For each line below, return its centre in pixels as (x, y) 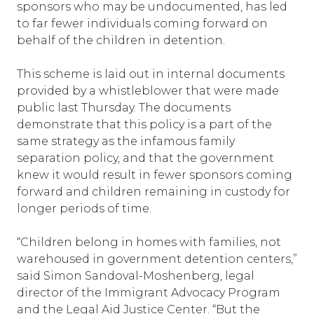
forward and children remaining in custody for (153, 192)
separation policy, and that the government (145, 158)
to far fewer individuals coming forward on (142, 23)
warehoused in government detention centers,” (157, 259)
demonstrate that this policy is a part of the (144, 124)
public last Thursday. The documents (124, 108)
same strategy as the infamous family (126, 141)
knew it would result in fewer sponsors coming (155, 175)
